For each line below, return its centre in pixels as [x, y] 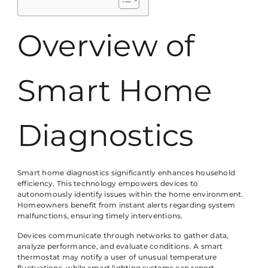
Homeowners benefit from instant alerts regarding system [127, 205]
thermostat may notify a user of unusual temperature [117, 257]
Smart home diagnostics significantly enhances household [127, 173]
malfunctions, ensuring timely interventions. [100, 216]
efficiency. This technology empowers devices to [108, 184]
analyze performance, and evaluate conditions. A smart [120, 246]
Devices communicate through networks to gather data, [123, 235]
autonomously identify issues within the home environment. [130, 194]
